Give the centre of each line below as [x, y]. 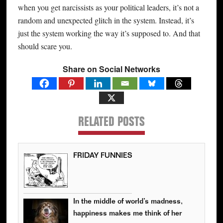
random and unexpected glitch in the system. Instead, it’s [106, 20]
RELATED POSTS [111, 123]
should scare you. [45, 46]
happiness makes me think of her [127, 214]
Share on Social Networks [111, 69]
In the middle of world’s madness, [128, 202]
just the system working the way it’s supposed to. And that [109, 33]
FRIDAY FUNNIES [102, 156]
